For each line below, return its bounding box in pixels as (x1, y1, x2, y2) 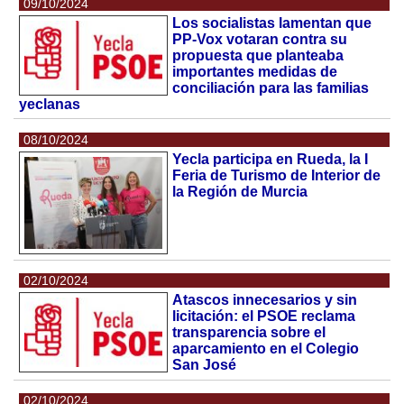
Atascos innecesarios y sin (172, 292, 358, 308)
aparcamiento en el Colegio (172, 341, 360, 357)
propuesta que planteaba (172, 47, 344, 63)
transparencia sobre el (172, 325, 326, 341)
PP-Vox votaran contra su (172, 31, 348, 47)
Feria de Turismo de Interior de (172, 167, 381, 183)
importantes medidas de (172, 63, 338, 79)
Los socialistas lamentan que (172, 14, 372, 31)
